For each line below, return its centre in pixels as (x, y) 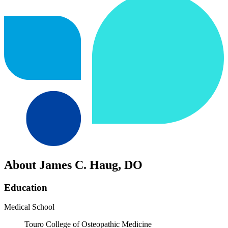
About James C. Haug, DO (73, 165)
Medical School (29, 207)
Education (26, 187)
